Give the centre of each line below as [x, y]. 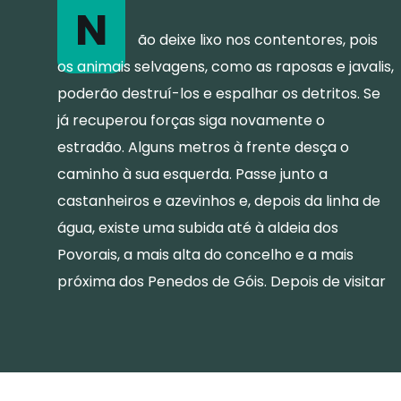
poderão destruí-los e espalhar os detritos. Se [219, 93]
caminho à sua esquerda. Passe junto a [192, 174]
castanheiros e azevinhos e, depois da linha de [219, 200]
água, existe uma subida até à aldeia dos [198, 227]
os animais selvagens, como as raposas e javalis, [226, 66]
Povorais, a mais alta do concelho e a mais [205, 254]
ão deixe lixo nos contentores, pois [258, 39]
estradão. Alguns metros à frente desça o [203, 147]
